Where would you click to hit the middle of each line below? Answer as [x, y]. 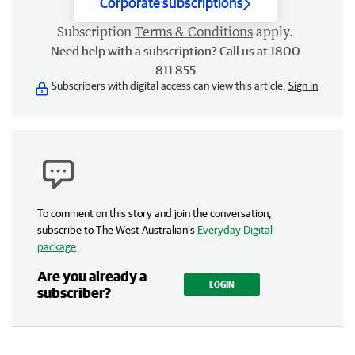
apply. [275, 32]
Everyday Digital [235, 230]
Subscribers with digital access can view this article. [170, 86]
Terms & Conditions [194, 32]
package [57, 246]
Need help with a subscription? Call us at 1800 [175, 51]
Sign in [303, 86]
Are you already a [92, 276]
